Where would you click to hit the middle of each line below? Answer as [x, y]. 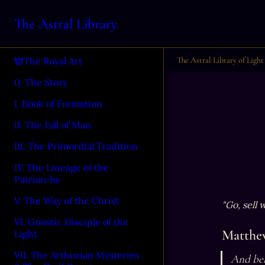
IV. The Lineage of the [62, 167]
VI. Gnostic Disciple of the [71, 222]
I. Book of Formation [58, 104]
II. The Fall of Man [53, 125]
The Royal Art [53, 61]
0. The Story [41, 82]
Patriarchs [37, 179]
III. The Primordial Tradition [76, 146]
